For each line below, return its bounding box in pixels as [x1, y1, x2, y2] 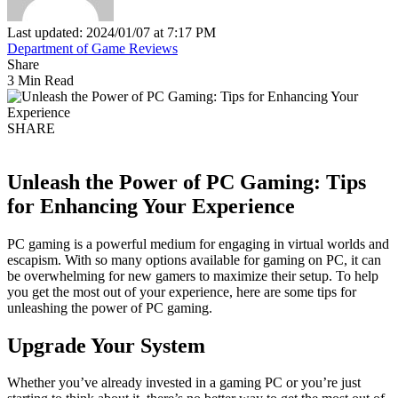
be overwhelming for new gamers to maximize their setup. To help [7, 267, 378, 283]
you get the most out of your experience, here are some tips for [7, 283, 356, 299]
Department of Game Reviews [7, 40, 178, 56]
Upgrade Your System [7, 333, 205, 357]
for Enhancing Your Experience [7, 194, 295, 218]
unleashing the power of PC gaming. [7, 299, 212, 315]
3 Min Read [7, 72, 74, 88]
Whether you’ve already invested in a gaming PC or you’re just [7, 375, 361, 391]
